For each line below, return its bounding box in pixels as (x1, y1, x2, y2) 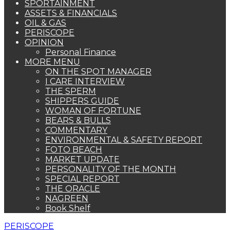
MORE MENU (25, 57, 80, 67)
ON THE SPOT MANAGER (45, 67, 151, 76)
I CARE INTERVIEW (45, 76, 125, 86)
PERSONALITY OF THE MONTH (45, 164, 176, 174)
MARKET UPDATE (45, 155, 120, 164)
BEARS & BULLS (45, 116, 111, 125)
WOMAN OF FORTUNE (45, 106, 141, 116)
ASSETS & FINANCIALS (25, 8, 117, 18)
